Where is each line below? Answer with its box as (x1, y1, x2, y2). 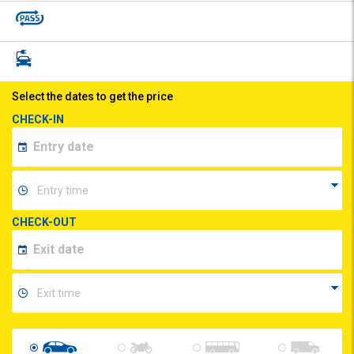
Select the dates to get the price (12, 89, 173, 103)
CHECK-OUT (12, 215, 77, 228)
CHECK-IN (12, 112, 64, 126)
